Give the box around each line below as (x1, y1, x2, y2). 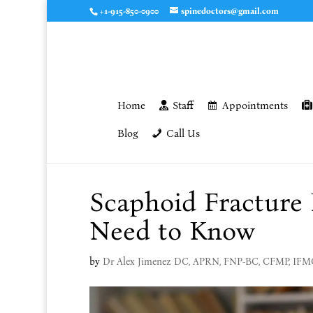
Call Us (166, 127, 200, 140)
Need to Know (89, 215, 255, 247)
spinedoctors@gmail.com (180, 6, 279, 16)
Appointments (221, 99, 288, 112)
